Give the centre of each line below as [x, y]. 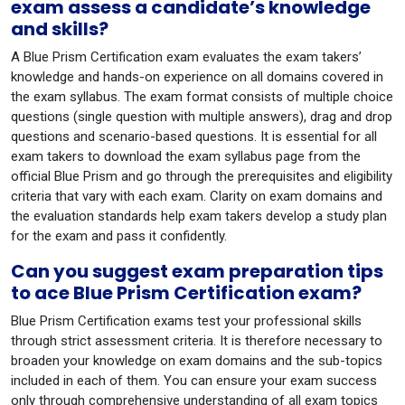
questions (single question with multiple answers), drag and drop [202, 117]
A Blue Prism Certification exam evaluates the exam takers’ [186, 57]
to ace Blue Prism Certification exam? [186, 293]
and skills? [60, 29]
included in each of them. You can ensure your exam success [194, 381]
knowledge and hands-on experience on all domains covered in [197, 77]
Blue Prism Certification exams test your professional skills [186, 321]
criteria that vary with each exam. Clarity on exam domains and [197, 196]
